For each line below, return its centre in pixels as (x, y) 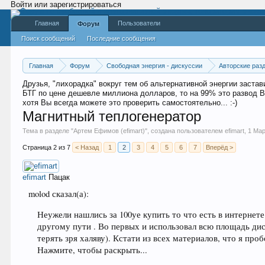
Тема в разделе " (48, 131)
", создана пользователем (185, 131)
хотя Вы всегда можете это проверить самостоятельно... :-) (130, 103)
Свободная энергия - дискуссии (155, 66)
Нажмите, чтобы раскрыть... (93, 250)
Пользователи (139, 23)
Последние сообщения (122, 38)
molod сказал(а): (59, 194)
